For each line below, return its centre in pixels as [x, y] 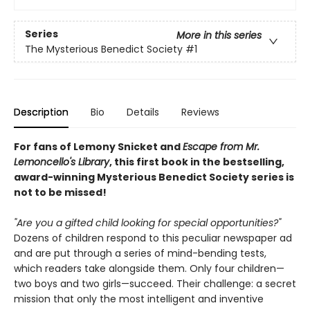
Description [41, 112]
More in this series [219, 35]
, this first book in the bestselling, [197, 162]
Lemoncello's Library [62, 162]
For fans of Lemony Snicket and [98, 147]
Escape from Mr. [221, 147]
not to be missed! [60, 193]
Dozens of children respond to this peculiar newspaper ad [153, 238]
